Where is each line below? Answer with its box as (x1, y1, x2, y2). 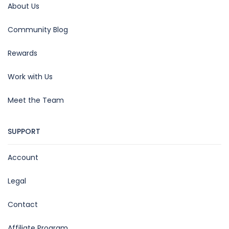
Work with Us (8, 71, 53, 82)
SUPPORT (8, 126, 40, 136)
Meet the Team (8, 95, 64, 105)
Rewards (8, 48, 37, 58)
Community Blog (8, 24, 68, 35)
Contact (8, 199, 38, 210)
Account (8, 152, 38, 163)
